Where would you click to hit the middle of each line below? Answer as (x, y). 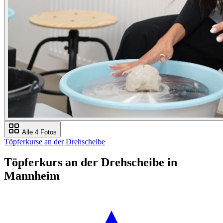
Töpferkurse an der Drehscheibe (55, 141)
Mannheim (32, 176)
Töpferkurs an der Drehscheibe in (91, 163)
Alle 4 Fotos (38, 132)
